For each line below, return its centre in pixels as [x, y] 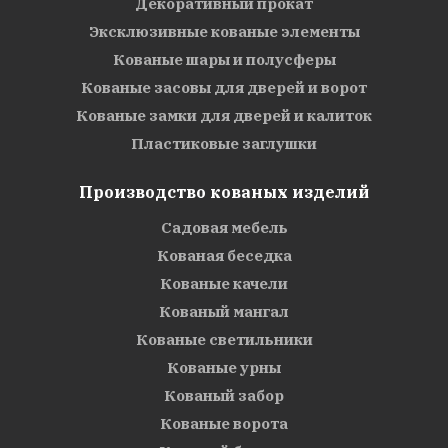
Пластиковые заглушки [224, 143]
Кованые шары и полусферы [224, 59]
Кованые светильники [224, 339]
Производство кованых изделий [224, 191]
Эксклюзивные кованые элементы [224, 31]
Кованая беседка [224, 255]
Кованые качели [224, 283]
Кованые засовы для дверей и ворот [224, 87]
